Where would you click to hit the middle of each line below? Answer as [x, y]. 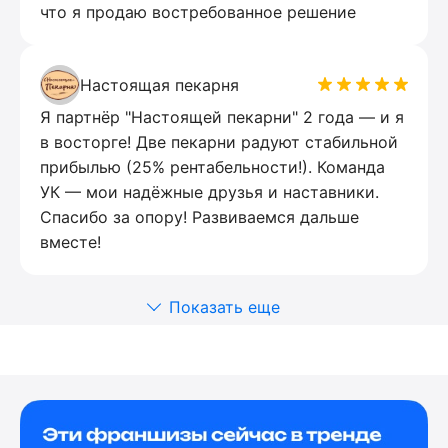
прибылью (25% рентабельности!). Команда [212, 166]
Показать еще [224, 306]
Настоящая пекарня [159, 84]
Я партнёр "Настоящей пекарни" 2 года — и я [222, 116]
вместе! [70, 241]
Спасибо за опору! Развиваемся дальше [199, 216]
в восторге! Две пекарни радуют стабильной [219, 141]
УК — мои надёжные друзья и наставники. [209, 191]
